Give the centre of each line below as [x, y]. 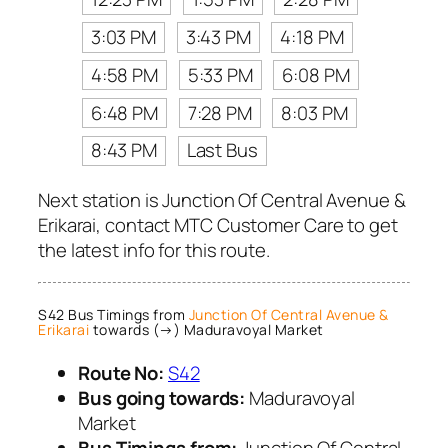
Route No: [121, 372]
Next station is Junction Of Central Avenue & [222, 200]
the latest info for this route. [154, 250]
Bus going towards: [162, 397]
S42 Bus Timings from [113, 315]
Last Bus [222, 150]
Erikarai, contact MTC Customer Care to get [218, 225]
